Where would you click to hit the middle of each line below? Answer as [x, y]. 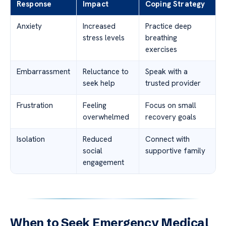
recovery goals [171, 117]
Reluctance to [106, 72]
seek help [99, 83]
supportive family [175, 151]
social [93, 151]
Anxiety [29, 26]
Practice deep [168, 26]
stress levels [104, 38]
